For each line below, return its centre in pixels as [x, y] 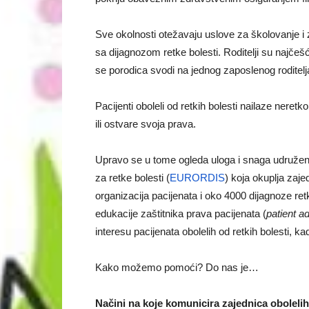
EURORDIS [197, 178]
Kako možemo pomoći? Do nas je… [177, 268]
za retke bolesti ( [132, 178]
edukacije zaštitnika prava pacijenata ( [181, 214]
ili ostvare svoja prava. [146, 124]
